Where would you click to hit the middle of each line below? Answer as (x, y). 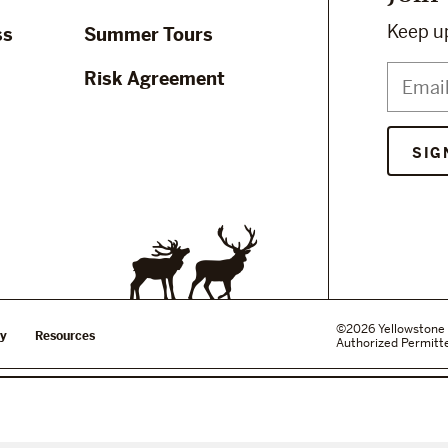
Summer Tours (148, 34)
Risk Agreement (154, 78)
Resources (65, 335)
